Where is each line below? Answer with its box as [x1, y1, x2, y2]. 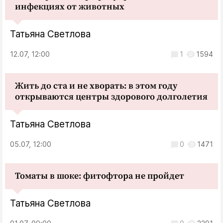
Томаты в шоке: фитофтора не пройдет [15, 170, 184, 182]
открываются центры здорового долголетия [15, 91, 208, 103]
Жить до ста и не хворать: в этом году [15, 80, 177, 92]
